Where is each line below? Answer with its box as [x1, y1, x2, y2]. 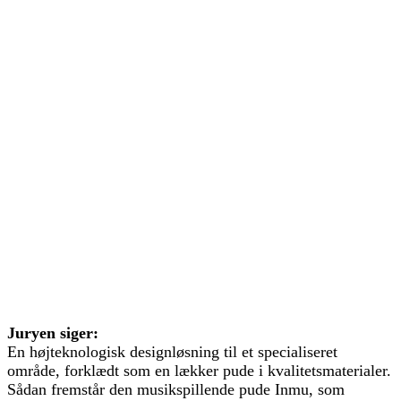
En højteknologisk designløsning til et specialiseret [7, 342, 337, 361]
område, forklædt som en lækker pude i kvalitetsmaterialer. [7, 361, 391, 380]
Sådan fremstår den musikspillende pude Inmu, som [7, 380, 345, 398]
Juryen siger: [7, 323, 98, 342]
